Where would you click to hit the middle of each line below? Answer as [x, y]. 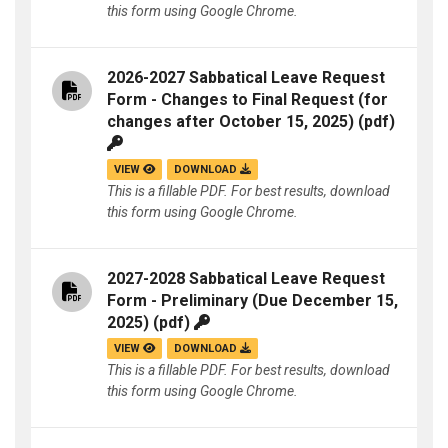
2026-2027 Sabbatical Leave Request [246, 78]
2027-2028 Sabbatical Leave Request [246, 279]
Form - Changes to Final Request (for [247, 100]
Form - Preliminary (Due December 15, [252, 301]
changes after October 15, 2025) [230, 122]
